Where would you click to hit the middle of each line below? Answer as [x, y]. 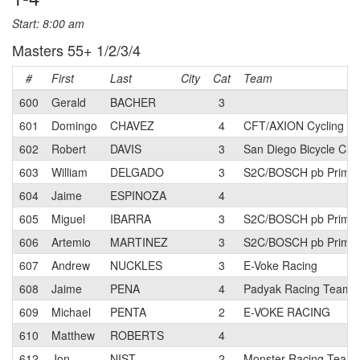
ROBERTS [137, 335]
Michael [71, 312]
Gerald [69, 102]
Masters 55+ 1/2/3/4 [76, 50]
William [70, 172]
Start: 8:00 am [48, 23]
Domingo [74, 125]
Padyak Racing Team [298, 288]
